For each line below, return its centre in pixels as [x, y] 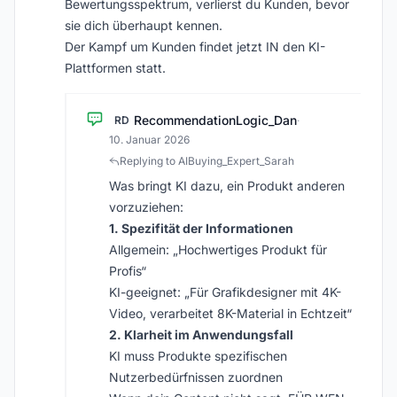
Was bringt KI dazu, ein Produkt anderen [227, 186]
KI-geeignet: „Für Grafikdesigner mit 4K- [225, 292]
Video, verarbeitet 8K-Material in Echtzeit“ [230, 313]
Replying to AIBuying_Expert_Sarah [207, 161]
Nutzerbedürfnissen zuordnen [196, 377]
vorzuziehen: [146, 207]
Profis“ [128, 271]
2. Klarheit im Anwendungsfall [201, 335]
